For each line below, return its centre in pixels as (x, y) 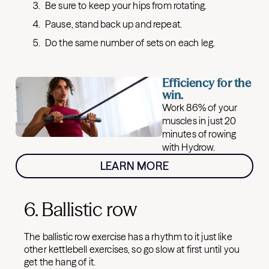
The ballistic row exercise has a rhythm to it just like (128, 237)
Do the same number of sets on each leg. (130, 43)
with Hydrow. (189, 147)
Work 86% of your (200, 107)
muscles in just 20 (199, 121)
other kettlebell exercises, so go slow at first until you (132, 249)
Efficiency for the (207, 83)
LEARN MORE (134, 166)
